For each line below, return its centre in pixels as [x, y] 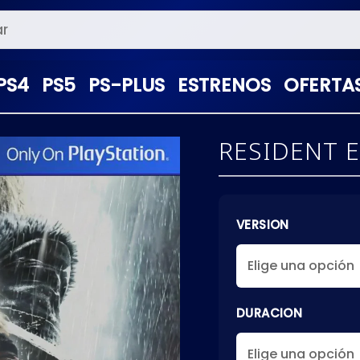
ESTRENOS [224, 85]
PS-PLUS [127, 85]
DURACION [270, 313]
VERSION [263, 224]
